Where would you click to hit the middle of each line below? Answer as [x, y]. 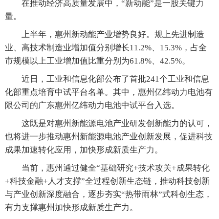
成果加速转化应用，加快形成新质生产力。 [84, 150]
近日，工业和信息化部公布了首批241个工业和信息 [107, 79]
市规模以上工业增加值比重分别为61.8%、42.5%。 [98, 61]
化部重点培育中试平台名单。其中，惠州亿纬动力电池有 [109, 92]
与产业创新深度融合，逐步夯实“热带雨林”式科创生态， [109, 195]
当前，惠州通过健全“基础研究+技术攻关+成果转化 [107, 168]
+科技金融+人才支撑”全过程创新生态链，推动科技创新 [107, 181]
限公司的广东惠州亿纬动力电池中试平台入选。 [92, 106]
